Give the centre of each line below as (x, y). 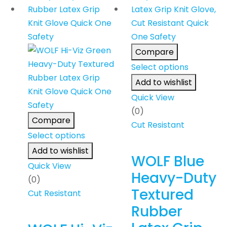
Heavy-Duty (174, 178)
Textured (162, 195)
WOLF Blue (168, 162)
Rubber (157, 212)
